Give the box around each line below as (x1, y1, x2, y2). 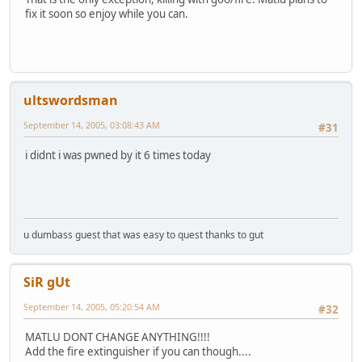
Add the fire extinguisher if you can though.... (25, 343, 251, 359)
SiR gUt (23, 272, 70, 291)
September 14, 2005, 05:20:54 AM (23, 300, 160, 313)
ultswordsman (23, 90, 118, 109)
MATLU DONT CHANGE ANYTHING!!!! (25, 329, 210, 344)
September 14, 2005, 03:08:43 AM (23, 118, 160, 131)
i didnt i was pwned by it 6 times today (25, 147, 211, 162)
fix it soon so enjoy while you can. (25, 6, 188, 21)
